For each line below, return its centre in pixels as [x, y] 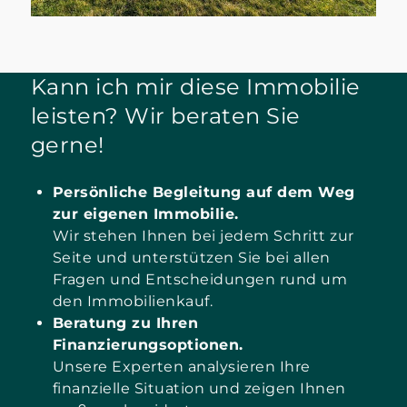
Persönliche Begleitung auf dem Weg [203, 192]
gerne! [67, 144]
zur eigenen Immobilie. [145, 213]
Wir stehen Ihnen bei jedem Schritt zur [203, 235]
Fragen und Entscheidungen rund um [200, 279]
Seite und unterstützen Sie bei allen [191, 257]
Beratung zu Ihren [125, 323]
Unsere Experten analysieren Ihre [181, 366]
